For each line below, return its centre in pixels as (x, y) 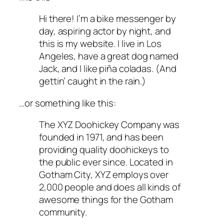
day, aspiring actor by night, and (105, 31)
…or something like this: (67, 103)
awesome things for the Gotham (106, 200)
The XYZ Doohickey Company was (109, 125)
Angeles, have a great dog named (109, 56)
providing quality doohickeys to (104, 150)
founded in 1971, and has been (101, 137)
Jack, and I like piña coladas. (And (108, 69)
